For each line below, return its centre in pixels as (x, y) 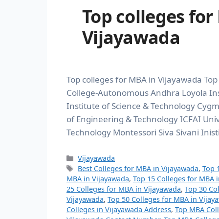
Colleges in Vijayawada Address (119, 209)
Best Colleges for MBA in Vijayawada (138, 168)
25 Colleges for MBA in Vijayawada (124, 189)
